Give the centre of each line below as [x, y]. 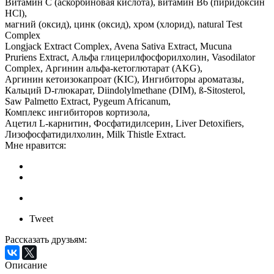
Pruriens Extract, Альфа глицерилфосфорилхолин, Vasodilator [130, 57]
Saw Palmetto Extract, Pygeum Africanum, [88, 101]
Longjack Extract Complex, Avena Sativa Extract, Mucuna [118, 46]
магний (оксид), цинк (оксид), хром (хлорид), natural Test [124, 24]
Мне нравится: [35, 145]
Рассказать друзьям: [46, 239]
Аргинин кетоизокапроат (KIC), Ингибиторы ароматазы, [124, 79]
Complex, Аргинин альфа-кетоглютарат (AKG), [104, 68]
